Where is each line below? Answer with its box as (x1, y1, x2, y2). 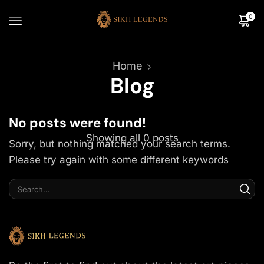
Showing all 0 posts (85, 131, 179, 144)
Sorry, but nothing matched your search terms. (9, 137, 230, 150)
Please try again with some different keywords (9, 153, 229, 166)
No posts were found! (9, 114, 146, 131)
